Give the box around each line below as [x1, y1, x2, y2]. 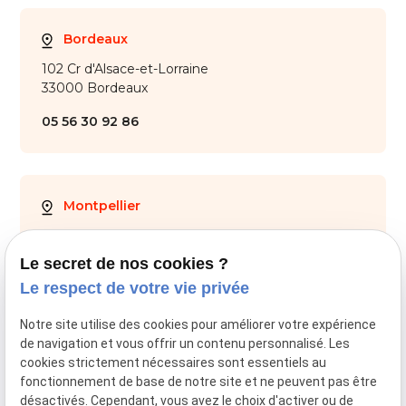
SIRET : [135, 375, 171, 390]
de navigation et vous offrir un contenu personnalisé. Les [20, 336, 351, 352]
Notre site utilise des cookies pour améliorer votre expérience [20, 317, 377, 333]
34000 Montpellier [42, 246, 160, 264]
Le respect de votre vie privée [20, 279, 250, 298]
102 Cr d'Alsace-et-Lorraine [42, 61, 209, 78]
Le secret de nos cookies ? [20, 255, 229, 274]
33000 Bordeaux [42, 80, 149, 97]
